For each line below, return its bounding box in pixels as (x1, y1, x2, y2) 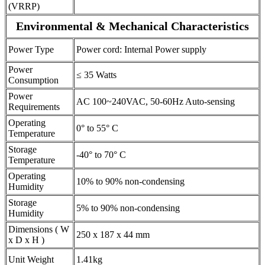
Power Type (8, 44, 54, 54)
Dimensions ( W (8, 224, 69, 234)
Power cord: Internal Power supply (76, 44, 206, 54)
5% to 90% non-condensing (76, 202, 180, 213)
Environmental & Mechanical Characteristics (16, 19, 249, 33)
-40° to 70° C (76, 149, 126, 160)
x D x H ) (8, 234, 44, 245)
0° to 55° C (76, 122, 118, 133)
